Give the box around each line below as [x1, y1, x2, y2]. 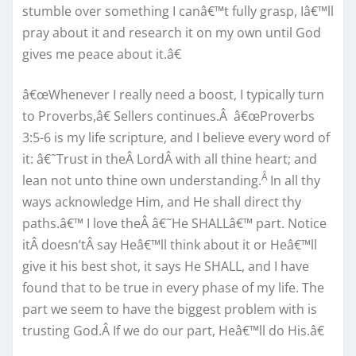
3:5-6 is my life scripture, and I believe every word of [22, 128, 330, 146]
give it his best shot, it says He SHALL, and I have [22, 257, 309, 275]
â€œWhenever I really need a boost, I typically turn [22, 85, 324, 103]
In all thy [270, 171, 320, 189]
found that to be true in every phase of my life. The [22, 278, 324, 296]
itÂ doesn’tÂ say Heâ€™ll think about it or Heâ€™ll [22, 235, 317, 253]
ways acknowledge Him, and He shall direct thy [22, 192, 301, 211]
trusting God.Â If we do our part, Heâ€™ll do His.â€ [22, 321, 324, 339]
